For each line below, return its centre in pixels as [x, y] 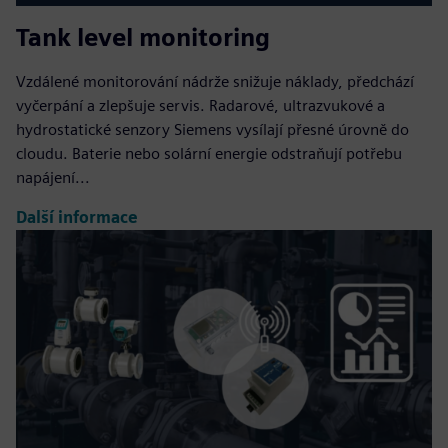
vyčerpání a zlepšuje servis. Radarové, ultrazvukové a [200, 105]
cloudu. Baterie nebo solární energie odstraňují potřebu [209, 153]
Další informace [77, 218]
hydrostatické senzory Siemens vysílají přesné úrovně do [212, 129]
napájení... [53, 177]
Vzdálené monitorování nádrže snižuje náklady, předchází [215, 81]
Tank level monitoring [143, 37]
